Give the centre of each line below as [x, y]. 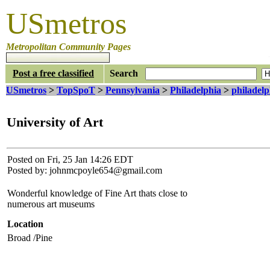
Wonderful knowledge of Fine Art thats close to [97, 193]
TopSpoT [76, 90]
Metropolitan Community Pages [68, 47]
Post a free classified [53, 73]
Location [25, 224]
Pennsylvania [133, 90]
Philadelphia [196, 90]
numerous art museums [51, 204]
